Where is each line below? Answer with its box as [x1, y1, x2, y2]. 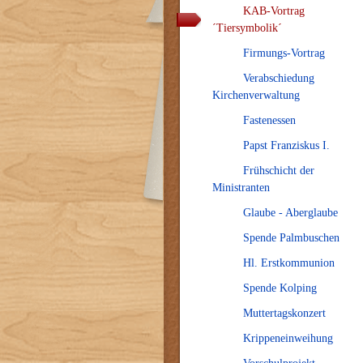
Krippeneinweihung [243, 332, 333, 344]
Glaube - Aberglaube [243, 207, 338, 219]
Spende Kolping [243, 282, 317, 294]
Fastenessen [243, 114, 296, 126]
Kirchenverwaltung [212, 89, 300, 101]
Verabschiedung [243, 72, 314, 84]
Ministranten [212, 181, 270, 194]
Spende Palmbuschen [243, 232, 340, 244]
